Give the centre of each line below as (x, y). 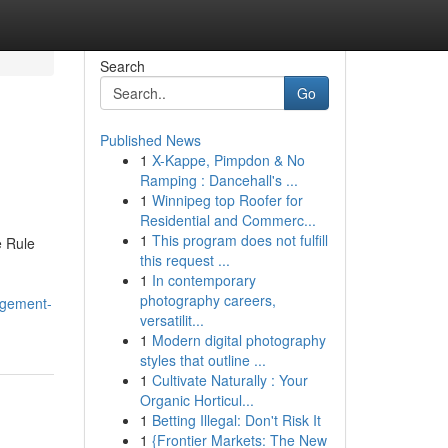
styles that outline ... (202, 360)
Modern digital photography (238, 340)
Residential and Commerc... (227, 220)
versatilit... (171, 320)
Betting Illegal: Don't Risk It (236, 420)
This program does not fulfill (239, 240)
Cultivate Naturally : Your (229, 380)
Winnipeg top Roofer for (227, 200)
